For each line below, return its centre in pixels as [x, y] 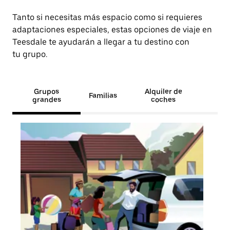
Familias [103, 95]
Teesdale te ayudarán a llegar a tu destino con [101, 42]
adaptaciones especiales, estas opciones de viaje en [112, 30]
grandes [46, 100]
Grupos [46, 91]
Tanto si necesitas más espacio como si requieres [107, 17]
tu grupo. [30, 54]
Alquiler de [163, 91]
